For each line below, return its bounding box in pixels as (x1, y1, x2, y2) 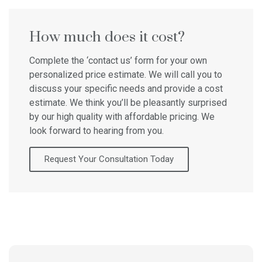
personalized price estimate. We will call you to (29, 69, 222, 81)
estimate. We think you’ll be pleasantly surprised (29, 97, 227, 109)
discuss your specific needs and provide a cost (29, 83, 223, 95)
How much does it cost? (29, 28, 185, 47)
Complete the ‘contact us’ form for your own (29, 55, 207, 67)
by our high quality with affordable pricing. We (29, 111, 215, 123)
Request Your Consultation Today (44, 154, 174, 165)
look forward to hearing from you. (29, 125, 164, 137)
